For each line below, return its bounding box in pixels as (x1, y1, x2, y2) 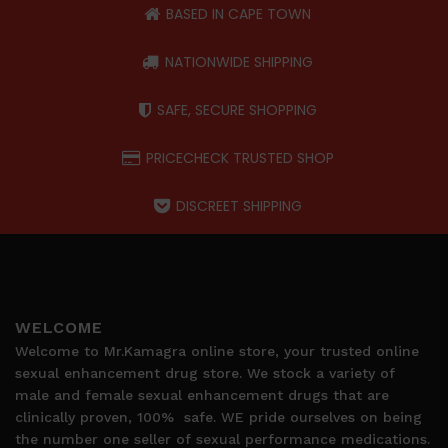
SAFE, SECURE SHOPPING (156, 99, 317, 120)
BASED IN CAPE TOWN (166, 3, 311, 24)
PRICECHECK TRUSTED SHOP (145, 147, 334, 168)
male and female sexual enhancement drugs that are (15, 386, 389, 403)
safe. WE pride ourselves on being (184, 408, 422, 425)
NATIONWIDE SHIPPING (165, 51, 313, 72)
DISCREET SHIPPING (175, 195, 302, 216)
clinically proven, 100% (15, 408, 174, 425)
